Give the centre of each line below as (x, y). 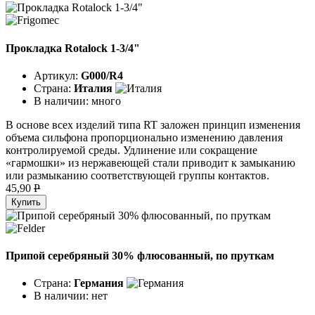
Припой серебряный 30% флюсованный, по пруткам (140, 256)
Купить (26, 202)
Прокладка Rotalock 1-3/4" (73, 48)
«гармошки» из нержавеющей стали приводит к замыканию (150, 162)
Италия (93, 88)
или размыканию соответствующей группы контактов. (137, 175)
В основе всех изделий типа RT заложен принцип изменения (153, 124)
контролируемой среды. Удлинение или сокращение (131, 150)
